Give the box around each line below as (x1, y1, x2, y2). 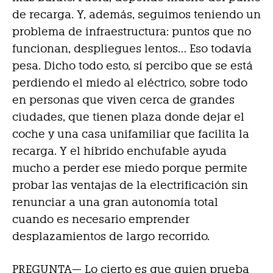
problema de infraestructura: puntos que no (12, 25, 251, 38)
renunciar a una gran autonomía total (12, 196, 218, 209)
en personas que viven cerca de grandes (12, 93, 235, 107)
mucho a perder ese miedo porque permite (12, 161, 247, 175)
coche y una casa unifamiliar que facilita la (12, 127, 249, 141)
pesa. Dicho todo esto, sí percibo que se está (12, 59, 253, 73)
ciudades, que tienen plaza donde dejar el (12, 110, 244, 124)
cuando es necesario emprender (12, 213, 190, 226)
